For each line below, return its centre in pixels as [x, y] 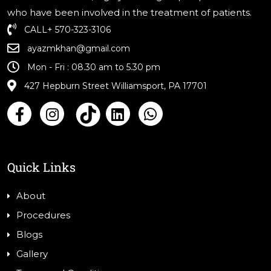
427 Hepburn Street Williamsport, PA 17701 [116, 86]
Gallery [32, 254]
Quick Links [41, 167]
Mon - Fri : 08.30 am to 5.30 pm [94, 67]
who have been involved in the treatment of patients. [129, 12]
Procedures [43, 215]
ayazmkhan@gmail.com [79, 48]
